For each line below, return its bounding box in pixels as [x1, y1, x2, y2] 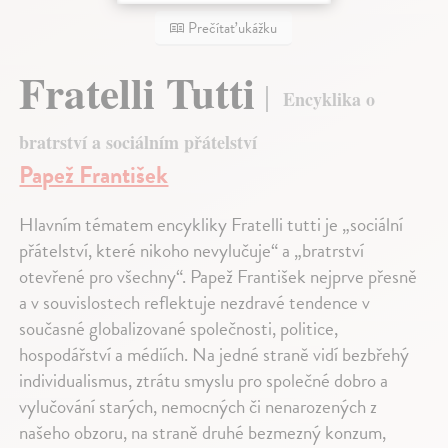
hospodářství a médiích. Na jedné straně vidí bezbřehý [19, 340, 410, 370]
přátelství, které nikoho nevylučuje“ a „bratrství [19, 236, 365, 266]
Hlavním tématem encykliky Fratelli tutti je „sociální [19, 210, 404, 240]
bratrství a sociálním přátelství [19, 129, 258, 156]
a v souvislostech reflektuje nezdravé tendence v [19, 288, 371, 318]
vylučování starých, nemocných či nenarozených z [19, 392, 378, 422]
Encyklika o [283, 85, 376, 112]
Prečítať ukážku [185, 17, 278, 40]
